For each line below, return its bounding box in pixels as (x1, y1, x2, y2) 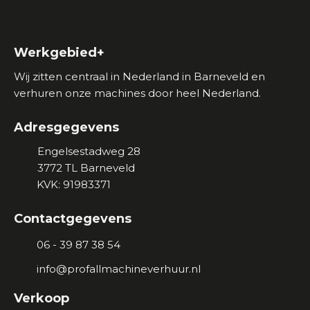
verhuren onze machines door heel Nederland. (14, 86, 261, 100)
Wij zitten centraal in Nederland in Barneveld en (14, 70, 265, 83)
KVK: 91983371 (33, 178, 111, 191)
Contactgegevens (14, 211, 131, 226)
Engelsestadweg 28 (37, 145, 140, 158)
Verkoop (14, 291, 69, 306)
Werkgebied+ (14, 45, 104, 60)
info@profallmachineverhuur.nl (36, 262, 201, 275)
